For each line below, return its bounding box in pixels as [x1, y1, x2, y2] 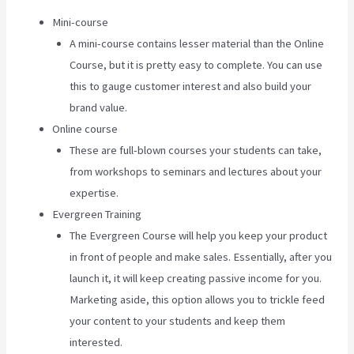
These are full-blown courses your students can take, [70, 143, 322, 158]
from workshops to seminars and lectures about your [70, 164, 322, 179]
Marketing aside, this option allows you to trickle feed [70, 292, 326, 307]
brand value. [70, 100, 128, 115]
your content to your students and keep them [70, 314, 286, 329]
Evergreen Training [52, 207, 142, 222]
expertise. [70, 186, 119, 201]
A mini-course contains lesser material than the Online [70, 36, 325, 51]
